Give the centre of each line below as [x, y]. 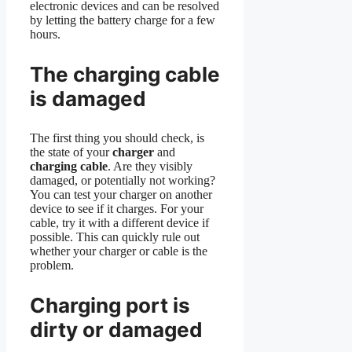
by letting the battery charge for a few [123, 20]
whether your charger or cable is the [119, 251]
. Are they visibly [150, 167]
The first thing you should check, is [117, 138]
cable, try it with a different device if [119, 223]
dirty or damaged [116, 330]
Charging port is [110, 306]
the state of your [71, 152]
